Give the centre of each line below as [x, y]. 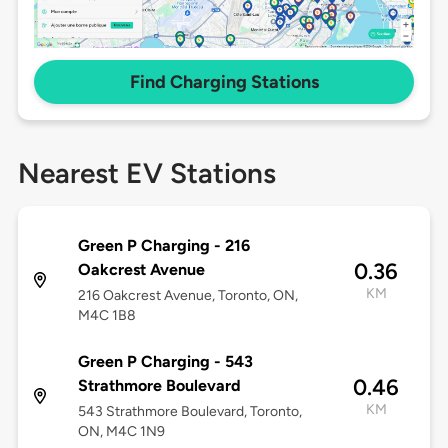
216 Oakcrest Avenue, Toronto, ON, [187, 296]
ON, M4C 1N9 [121, 432]
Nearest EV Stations [146, 173]
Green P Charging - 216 [163, 246]
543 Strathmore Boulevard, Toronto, [189, 412]
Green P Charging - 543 [165, 362]
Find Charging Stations [224, 82]
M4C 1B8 [106, 316]
